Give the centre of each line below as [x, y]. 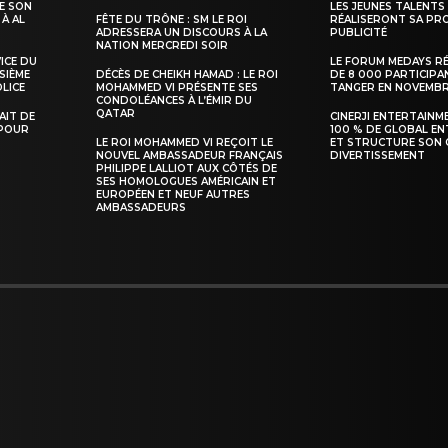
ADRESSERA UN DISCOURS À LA [182, 32]
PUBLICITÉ [359, 32]
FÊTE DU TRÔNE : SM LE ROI [172, 19]
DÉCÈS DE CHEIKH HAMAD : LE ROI [187, 74]
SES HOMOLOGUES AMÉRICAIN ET [186, 181]
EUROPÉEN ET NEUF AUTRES [173, 194]
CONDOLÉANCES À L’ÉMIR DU [174, 100]
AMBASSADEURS [141, 207]
